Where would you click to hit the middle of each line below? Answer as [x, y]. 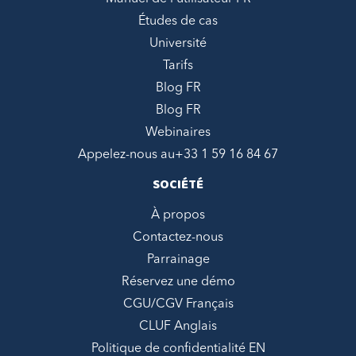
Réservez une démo [178, 282]
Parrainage [178, 260]
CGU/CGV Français [178, 305]
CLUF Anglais [178, 327]
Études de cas [178, 22]
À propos [178, 216]
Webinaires [178, 133]
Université [178, 44]
